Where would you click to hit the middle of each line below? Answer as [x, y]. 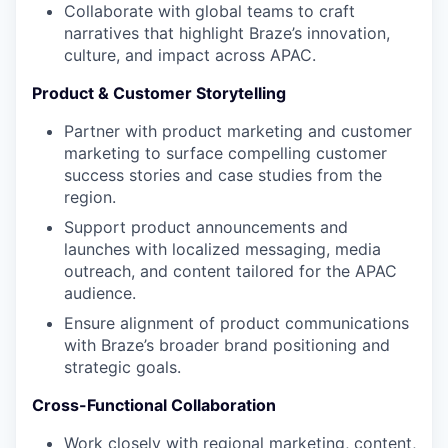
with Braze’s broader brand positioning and [227, 345]
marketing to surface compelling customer [225, 153]
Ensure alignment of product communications [236, 323]
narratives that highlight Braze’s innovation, [227, 33]
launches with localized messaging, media [222, 249]
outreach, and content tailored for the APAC [230, 271]
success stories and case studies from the [223, 175]
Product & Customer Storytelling [159, 93]
